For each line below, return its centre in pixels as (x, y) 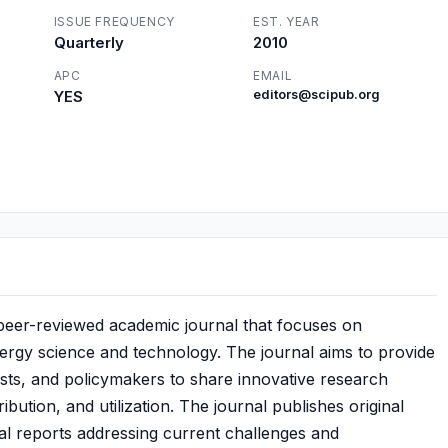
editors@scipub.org (317, 94)
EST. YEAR (286, 21)
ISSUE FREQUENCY (114, 21)
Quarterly (88, 42)
